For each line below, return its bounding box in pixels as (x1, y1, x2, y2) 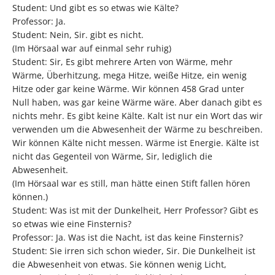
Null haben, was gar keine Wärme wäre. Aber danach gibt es (12, 96, 262, 109)
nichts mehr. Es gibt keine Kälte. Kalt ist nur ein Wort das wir (12, 110, 263, 122)
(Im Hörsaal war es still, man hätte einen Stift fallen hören (12, 177, 250, 190)
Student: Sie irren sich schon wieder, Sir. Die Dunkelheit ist (12, 245, 255, 257)
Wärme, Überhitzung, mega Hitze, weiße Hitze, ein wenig (12, 69, 247, 82)
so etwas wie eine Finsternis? (12, 218, 131, 230)
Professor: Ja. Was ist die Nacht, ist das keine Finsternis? (12, 231, 243, 244)
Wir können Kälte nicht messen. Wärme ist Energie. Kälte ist (12, 137, 259, 149)
